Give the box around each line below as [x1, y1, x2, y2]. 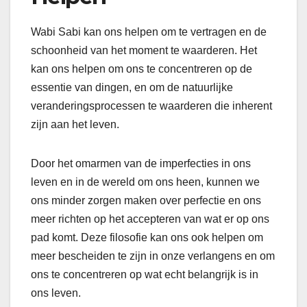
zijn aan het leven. [31, 118, 119, 130]
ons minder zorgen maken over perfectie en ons [31, 194, 261, 206]
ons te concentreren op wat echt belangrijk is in [31, 268, 258, 280]
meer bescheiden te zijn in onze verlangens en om [31, 249, 275, 262]
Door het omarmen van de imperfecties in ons [31, 157, 251, 169]
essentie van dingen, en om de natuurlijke [31, 81, 233, 93]
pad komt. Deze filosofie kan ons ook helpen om [31, 231, 263, 243]
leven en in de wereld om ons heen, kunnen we [31, 175, 260, 188]
